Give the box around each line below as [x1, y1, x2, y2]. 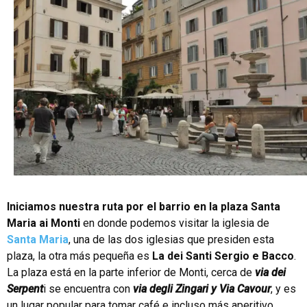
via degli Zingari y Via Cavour [130, 282, 271, 296]
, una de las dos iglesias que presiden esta [69, 233, 274, 247]
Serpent [7, 282, 43, 296]
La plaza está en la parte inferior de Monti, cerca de [7, 266, 255, 280]
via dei [255, 266, 286, 280]
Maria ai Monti [7, 217, 83, 230]
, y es [271, 282, 296, 296]
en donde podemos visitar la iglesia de [83, 217, 269, 230]
